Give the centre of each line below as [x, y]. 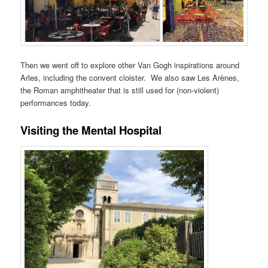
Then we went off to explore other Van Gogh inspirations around [130, 65]
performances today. [56, 103]
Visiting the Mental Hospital [91, 130]
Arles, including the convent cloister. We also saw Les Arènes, [130, 78]
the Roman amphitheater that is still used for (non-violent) [120, 90]
